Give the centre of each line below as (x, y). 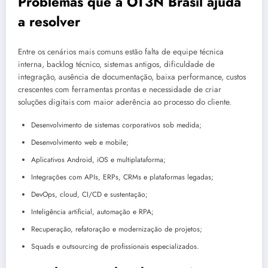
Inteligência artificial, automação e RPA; (92, 212)
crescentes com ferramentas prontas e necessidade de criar (120, 89)
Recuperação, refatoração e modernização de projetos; (117, 229)
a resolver (49, 22)
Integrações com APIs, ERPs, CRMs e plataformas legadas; (122, 177)
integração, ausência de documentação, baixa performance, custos (132, 77)
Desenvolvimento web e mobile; (80, 143)
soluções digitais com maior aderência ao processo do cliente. (125, 102)
